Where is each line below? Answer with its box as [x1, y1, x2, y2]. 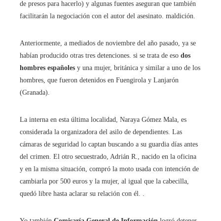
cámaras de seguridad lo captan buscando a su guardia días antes [20, 141, 198, 148]
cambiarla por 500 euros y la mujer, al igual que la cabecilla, [20, 178, 189, 185]
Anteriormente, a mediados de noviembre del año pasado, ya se [20, 39, 196, 47]
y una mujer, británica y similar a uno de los [75, 64, 200, 72]
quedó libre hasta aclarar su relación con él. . [20, 190, 145, 198]
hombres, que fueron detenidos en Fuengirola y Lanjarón [20, 76, 179, 84]
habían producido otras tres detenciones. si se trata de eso [20, 52, 181, 60]
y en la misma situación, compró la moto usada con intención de [20, 165, 199, 173]
